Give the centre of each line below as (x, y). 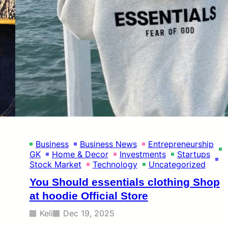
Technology (115, 165)
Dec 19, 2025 (89, 213)
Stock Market (55, 165)
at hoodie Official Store (89, 195)
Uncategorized (177, 165)
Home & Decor (80, 154)
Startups (193, 154)
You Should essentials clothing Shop (124, 182)
